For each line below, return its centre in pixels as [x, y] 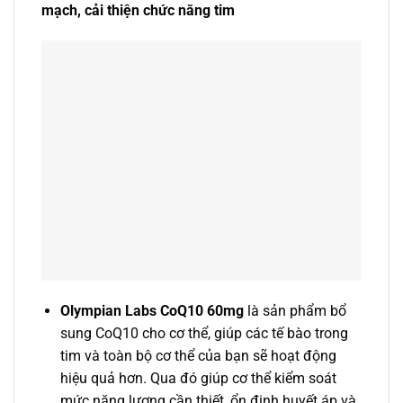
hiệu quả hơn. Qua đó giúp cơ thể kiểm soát [198, 378]
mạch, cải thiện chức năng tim [138, 11]
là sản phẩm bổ [295, 310]
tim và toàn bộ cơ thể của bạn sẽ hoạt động [198, 355]
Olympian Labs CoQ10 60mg [152, 310]
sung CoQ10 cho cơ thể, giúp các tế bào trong [204, 333]
